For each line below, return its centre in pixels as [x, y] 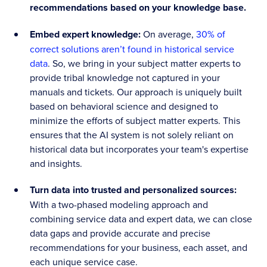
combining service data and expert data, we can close [141, 219]
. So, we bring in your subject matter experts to [145, 63]
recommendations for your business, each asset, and [139, 248]
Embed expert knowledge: [87, 35]
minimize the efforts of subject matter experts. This [135, 121]
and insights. [56, 164]
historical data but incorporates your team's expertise [139, 149]
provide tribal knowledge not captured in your [125, 78]
